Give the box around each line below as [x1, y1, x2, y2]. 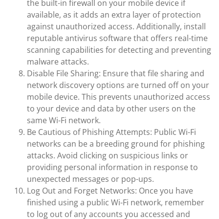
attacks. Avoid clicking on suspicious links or [27, 150, 188, 161]
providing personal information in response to [27, 162, 198, 173]
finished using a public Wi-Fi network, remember [27, 197, 204, 208]
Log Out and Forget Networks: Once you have [27, 185, 193, 196]
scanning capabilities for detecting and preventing [27, 44, 211, 55]
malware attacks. [27, 56, 89, 67]
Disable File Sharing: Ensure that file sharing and [27, 68, 204, 79]
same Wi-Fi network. [27, 115, 101, 126]
